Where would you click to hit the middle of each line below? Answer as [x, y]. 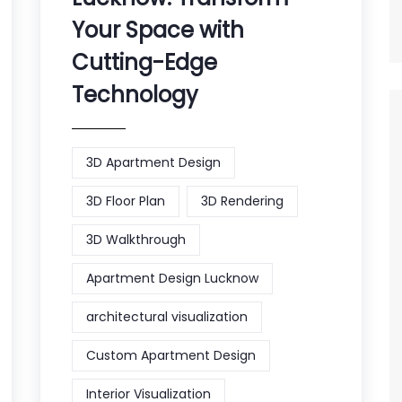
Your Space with [158, 30]
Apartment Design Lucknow [172, 278]
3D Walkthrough [136, 239]
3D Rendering [242, 201]
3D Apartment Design [153, 162]
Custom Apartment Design [171, 355]
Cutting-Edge [144, 62]
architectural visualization [167, 316]
